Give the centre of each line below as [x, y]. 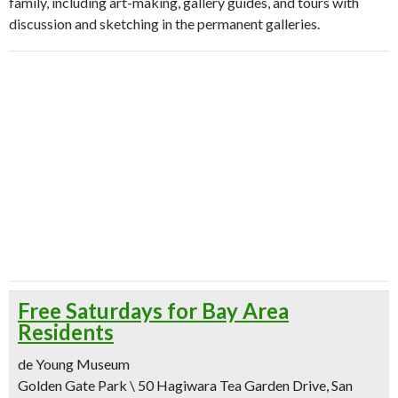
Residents [66, 332]
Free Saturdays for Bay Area [153, 310]
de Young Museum [74, 364]
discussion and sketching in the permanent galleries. [164, 24]
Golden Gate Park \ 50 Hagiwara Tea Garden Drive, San [185, 385]
